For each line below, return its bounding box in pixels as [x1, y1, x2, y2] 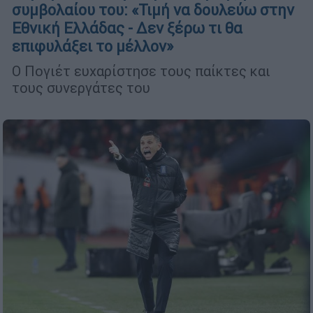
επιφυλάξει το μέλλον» [12, 37, 173, 57]
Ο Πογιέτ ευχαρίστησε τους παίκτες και [12, 62, 270, 80]
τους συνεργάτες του [12, 79, 150, 97]
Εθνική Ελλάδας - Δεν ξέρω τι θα [12, 19, 242, 38]
